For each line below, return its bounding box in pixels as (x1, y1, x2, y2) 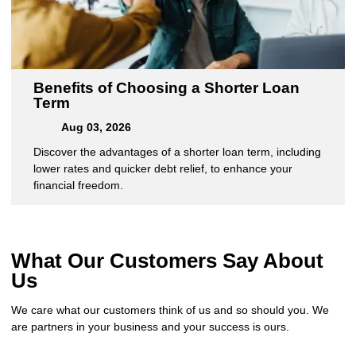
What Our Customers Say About (11, 249, 323, 273)
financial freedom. (33, 179, 123, 192)
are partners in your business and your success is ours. (11, 320, 289, 334)
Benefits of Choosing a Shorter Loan (33, 79, 300, 97)
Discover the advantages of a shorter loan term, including (33, 145, 321, 159)
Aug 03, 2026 (58, 121, 131, 134)
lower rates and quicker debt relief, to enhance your (33, 162, 292, 176)
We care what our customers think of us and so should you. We (11, 304, 329, 317)
